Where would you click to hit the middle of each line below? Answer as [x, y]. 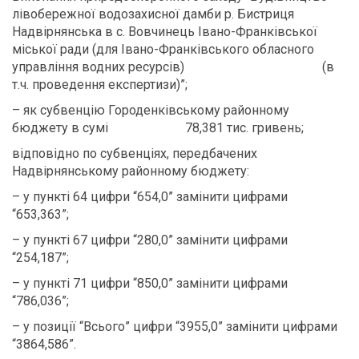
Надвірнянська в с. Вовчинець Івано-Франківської [165, 32]
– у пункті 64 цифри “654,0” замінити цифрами [150, 197]
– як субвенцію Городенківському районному [151, 110]
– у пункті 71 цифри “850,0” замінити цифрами [150, 283]
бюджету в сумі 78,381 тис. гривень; [158, 128]
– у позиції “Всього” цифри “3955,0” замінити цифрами [175, 327]
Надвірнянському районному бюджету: [131, 171]
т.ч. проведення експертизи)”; [100, 85]
